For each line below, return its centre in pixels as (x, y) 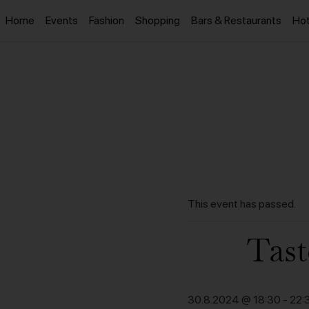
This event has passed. (242, 204)
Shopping (158, 20)
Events (62, 20)
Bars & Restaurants (236, 20)
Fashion (107, 20)
